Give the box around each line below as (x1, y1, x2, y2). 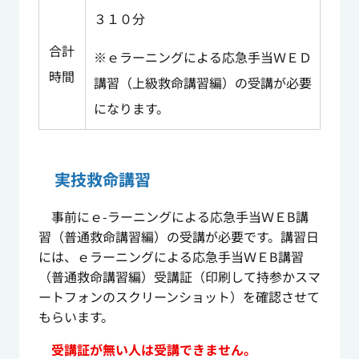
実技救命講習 (54, 167, 151, 192)
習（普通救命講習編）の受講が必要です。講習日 (38, 227, 319, 247)
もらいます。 (38, 307, 114, 327)
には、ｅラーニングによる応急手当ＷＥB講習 (38, 247, 304, 267)
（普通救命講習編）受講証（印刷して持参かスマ (38, 267, 321, 287)
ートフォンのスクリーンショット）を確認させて (38, 287, 320, 307)
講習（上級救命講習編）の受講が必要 (93, 73, 312, 93)
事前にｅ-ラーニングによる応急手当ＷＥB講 (38, 207, 309, 227)
